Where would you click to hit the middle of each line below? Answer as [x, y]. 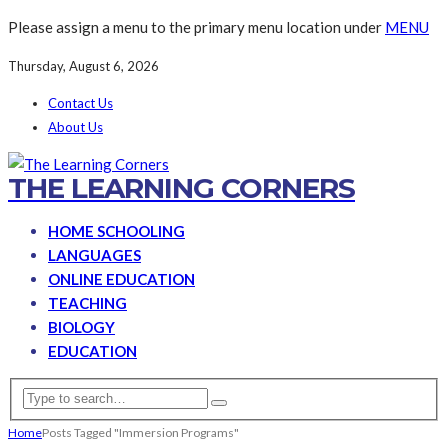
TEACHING [87, 303]
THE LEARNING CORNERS [181, 188]
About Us [75, 127]
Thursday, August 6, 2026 [83, 66]
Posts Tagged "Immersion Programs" [140, 432]
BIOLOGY [81, 327]
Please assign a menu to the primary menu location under [196, 27]
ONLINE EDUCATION [121, 279]
